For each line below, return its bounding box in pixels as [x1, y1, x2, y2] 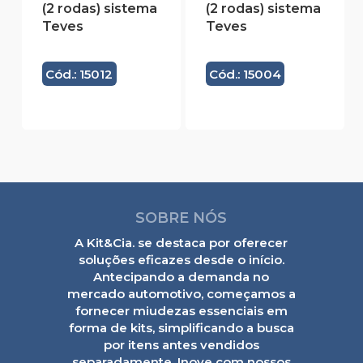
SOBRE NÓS [135, 208, 228, 227]
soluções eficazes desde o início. [78, 251, 284, 267]
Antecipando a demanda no [93, 268, 270, 284]
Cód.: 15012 [45, 66, 113, 82]
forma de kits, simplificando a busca [68, 319, 294, 335]
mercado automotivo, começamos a [66, 285, 296, 301]
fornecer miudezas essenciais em [75, 302, 288, 318]
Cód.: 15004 [209, 66, 281, 82]
